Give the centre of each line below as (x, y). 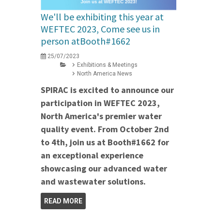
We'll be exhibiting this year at (102, 16)
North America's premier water (101, 116)
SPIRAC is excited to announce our (107, 90)
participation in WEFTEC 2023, (100, 103)
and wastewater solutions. (93, 181)
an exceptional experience (92, 155)
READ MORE (63, 201)
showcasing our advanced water (104, 168)
